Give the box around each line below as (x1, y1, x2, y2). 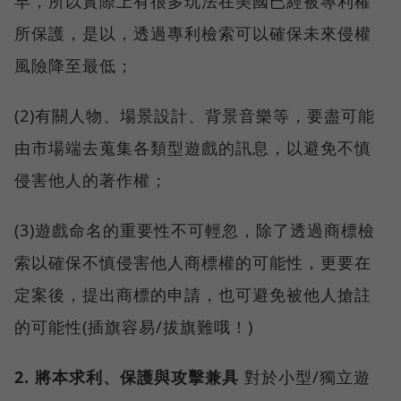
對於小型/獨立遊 (239, 366, 371, 388)
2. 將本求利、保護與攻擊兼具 (14, 366, 239, 388)
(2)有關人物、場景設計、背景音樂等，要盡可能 (14, 105, 375, 127)
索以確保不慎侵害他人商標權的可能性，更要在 (14, 252, 371, 274)
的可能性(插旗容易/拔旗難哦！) (14, 316, 253, 338)
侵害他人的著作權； (14, 169, 167, 192)
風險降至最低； (14, 55, 133, 77)
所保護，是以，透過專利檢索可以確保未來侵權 (14, 22, 371, 45)
